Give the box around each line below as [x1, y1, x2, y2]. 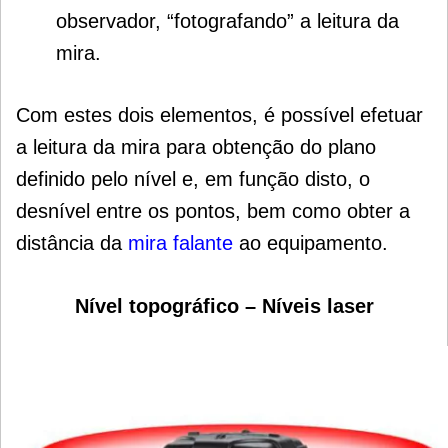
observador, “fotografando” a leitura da [56, 10, 399, 33]
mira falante [128, 232, 233, 255]
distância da [16, 232, 128, 255]
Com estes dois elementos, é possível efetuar [16, 104, 423, 127]
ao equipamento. [233, 232, 388, 255]
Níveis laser [261, 295, 374, 318]
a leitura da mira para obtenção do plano [16, 136, 376, 159]
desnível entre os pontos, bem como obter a [16, 200, 410, 223]
